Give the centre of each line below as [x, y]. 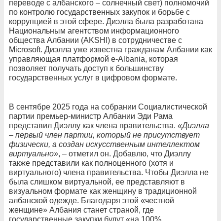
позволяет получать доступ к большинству [86, 69]
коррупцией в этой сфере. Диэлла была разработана [106, 22]
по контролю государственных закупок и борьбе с [99, 12]
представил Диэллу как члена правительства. [92, 126]
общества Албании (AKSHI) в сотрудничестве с [95, 40]
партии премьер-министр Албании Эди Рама [91, 116]
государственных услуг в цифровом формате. [93, 78]
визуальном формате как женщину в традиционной [103, 191]
